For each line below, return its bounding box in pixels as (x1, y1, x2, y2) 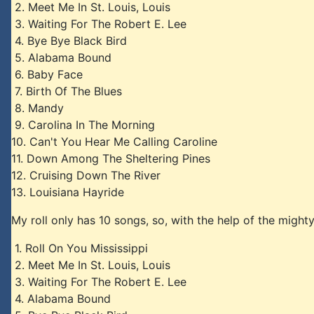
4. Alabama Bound (11, 292, 111, 306)
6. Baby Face (11, 67, 83, 81)
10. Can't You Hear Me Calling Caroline (11, 135, 217, 149)
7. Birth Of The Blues (11, 84, 122, 98)
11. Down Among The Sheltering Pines (11, 151, 210, 165)
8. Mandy (11, 101, 64, 115)
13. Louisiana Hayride (11, 185, 124, 199)
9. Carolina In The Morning (11, 118, 155, 132)
